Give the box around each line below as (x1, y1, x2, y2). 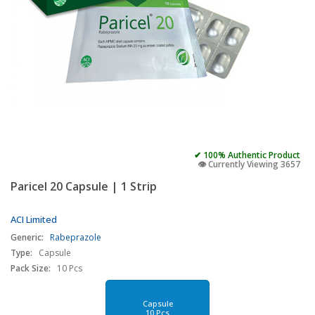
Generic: (11, 231, 44, 243)
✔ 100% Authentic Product (194, 149, 300, 161)
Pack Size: (11, 262, 51, 274)
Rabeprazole (50, 231, 101, 243)
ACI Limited (11, 213, 57, 226)
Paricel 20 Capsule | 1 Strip (11, 179, 157, 194)
